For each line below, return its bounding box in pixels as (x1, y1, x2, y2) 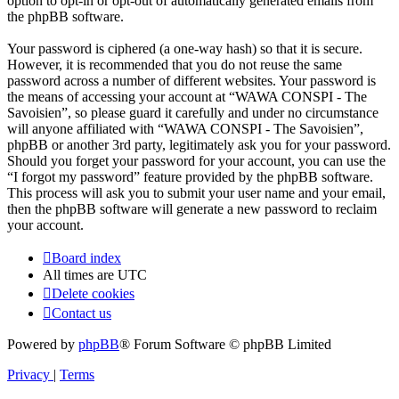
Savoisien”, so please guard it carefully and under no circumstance (7, 105, 379, 121)
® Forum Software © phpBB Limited (119, 337, 331, 353)
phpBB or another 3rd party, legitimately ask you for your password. (7, 137, 391, 153)
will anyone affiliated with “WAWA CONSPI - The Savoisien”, (7, 121, 363, 137)
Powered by (7, 337, 78, 353)
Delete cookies (52, 286, 134, 302)
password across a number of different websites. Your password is (7, 73, 376, 89)
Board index (52, 250, 121, 266)
